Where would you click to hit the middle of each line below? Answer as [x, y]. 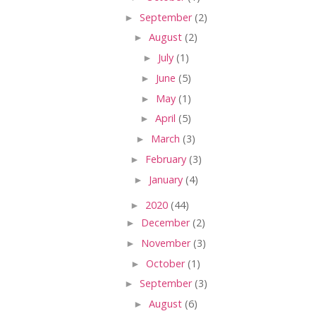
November [167, 243]
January [167, 179]
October [167, 263]
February [167, 159]
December [167, 222]
